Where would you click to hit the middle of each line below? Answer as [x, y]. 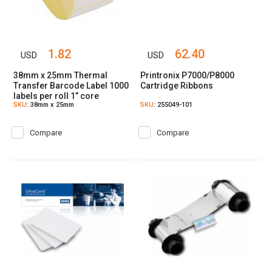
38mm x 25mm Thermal [61, 75]
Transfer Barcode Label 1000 [71, 86]
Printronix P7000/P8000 [188, 75]
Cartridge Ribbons [177, 86]
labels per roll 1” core [56, 96]
